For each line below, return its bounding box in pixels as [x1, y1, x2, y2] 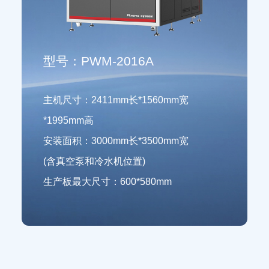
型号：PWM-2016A [43, 53, 154, 68]
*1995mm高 [43, 115, 94, 126]
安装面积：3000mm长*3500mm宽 [43, 135, 189, 147]
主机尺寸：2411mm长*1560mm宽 [43, 94, 189, 106]
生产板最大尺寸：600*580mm [43, 176, 172, 187]
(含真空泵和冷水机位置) [43, 156, 145, 167]
